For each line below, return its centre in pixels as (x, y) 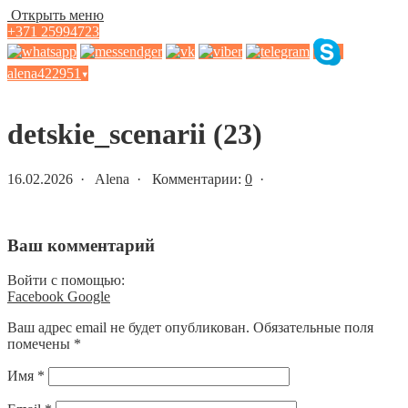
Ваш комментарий (81, 245)
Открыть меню (56, 15)
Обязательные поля (313, 328)
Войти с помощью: (66, 280)
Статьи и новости (62, 90)
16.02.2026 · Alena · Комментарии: (126, 178)
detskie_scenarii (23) (135, 134)
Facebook (37, 297)
